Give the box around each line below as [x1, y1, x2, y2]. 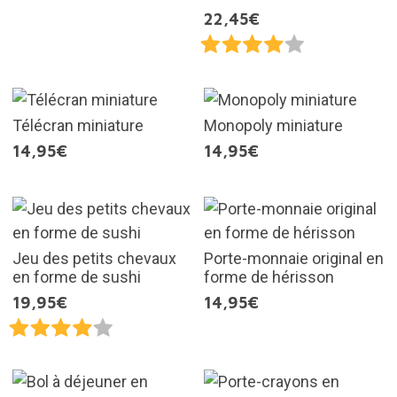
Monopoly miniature [204, 115, 343, 135]
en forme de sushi [12, 267, 141, 286]
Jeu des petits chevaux [12, 248, 176, 268]
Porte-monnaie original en [204, 248, 384, 268]
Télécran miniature [12, 115, 144, 135]
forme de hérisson [204, 267, 334, 286]
